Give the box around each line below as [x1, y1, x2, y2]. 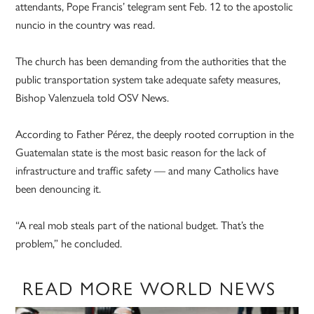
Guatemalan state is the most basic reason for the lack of [15, 146, 266, 160]
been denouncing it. [15, 182, 102, 196]
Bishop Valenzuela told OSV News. [15, 91, 170, 105]
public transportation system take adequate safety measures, [15, 73, 281, 87]
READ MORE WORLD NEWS [22, 278, 277, 301]
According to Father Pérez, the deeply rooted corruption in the [15, 128, 294, 142]
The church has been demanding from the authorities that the [15, 55, 287, 69]
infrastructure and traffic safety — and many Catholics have [15, 164, 279, 178]
